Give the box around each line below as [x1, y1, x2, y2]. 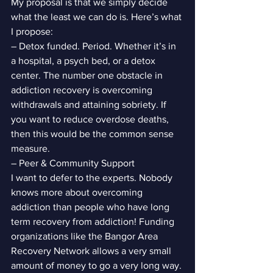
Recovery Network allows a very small [11, 246, 174, 256]
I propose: [11, 26, 53, 37]
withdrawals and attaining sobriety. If [11, 99, 169, 110]
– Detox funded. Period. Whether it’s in [11, 41, 179, 51]
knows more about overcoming [11, 187, 145, 197]
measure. [11, 143, 50, 154]
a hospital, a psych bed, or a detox [11, 55, 158, 66]
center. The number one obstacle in [11, 70, 165, 80]
